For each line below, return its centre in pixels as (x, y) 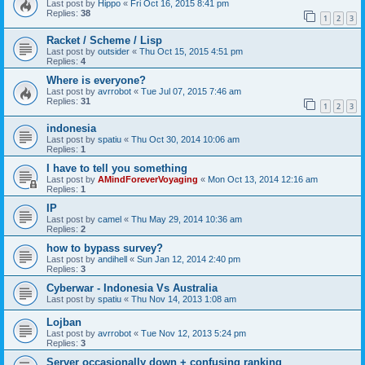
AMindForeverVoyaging (148, 179)
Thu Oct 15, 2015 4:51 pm (191, 52)
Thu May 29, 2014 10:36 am (187, 219)
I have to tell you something (117, 168)
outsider (114, 52)
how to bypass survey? (105, 248)
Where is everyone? (96, 81)
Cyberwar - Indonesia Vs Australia (132, 288)
